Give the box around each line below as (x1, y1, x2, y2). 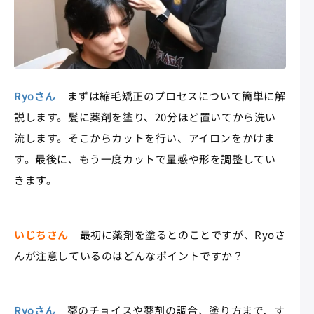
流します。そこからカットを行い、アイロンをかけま (14, 130, 275, 145)
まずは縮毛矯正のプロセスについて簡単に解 (56, 88, 286, 103)
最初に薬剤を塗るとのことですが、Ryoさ (69, 226, 286, 242)
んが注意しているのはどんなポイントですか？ (14, 247, 244, 263)
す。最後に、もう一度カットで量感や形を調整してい (14, 151, 276, 166)
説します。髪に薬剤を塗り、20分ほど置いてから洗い (14, 109, 277, 124)
